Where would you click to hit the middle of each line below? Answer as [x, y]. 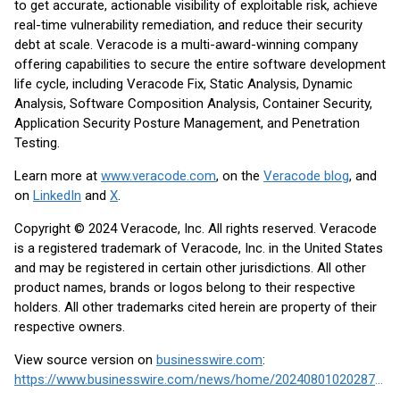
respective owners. [70, 327]
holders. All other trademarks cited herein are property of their [196, 307]
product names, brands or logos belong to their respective [185, 287]
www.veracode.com [158, 176]
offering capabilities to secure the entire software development [200, 64]
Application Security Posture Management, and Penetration [187, 123]
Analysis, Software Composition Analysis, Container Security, [193, 104]
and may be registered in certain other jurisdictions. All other [190, 268]
